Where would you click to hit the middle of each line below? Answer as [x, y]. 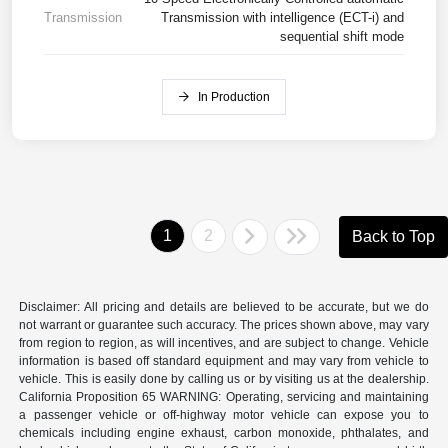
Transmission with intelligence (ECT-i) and [282, 18]
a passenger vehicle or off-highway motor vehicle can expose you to [224, 415]
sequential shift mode [342, 37]
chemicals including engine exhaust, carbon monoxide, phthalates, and [224, 433]
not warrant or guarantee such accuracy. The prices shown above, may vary [224, 325]
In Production [234, 97]
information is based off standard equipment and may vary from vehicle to [224, 361]
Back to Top [393, 237]
